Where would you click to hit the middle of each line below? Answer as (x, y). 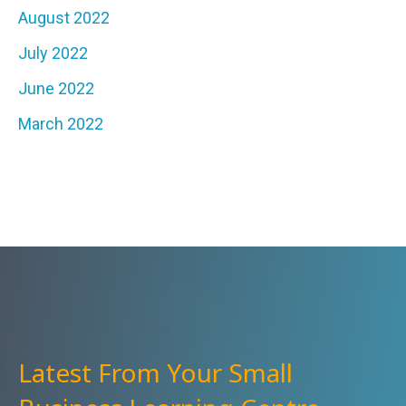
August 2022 (64, 18)
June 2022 (56, 89)
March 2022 (61, 124)
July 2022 (53, 53)
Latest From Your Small (155, 373)
